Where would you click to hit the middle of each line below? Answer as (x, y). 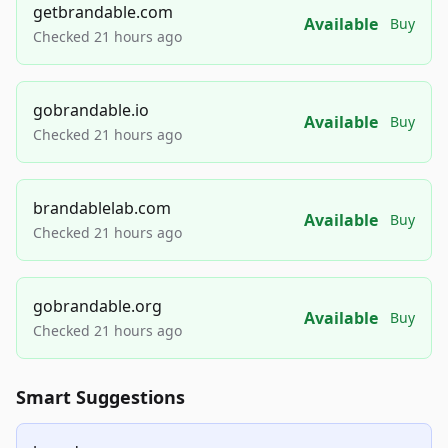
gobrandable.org (97, 306)
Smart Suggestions (100, 397)
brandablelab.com (102, 208)
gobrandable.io (91, 110)
